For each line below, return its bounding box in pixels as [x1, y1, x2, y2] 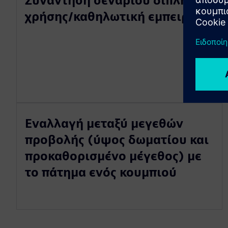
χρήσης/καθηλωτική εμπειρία [25, 9, 201, 24]
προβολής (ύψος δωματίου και [25, 132, 209, 147]
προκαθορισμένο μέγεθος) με [25, 149, 202, 163]
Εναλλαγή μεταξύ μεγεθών [25, 116, 183, 131]
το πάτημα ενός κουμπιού [25, 165, 177, 180]
